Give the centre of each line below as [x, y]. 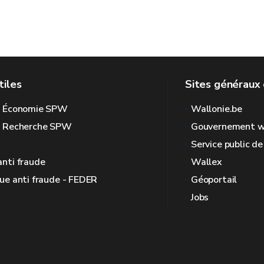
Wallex [207, 162]
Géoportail [214, 180]
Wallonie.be [217, 109]
